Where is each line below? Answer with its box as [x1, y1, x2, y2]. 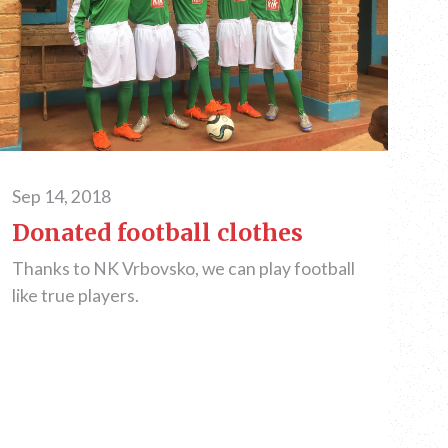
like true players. [12, 284, 139, 306]
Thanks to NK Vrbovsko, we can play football [12, 257, 355, 279]
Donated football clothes [12, 217, 303, 247]
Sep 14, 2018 [12, 185, 111, 207]
